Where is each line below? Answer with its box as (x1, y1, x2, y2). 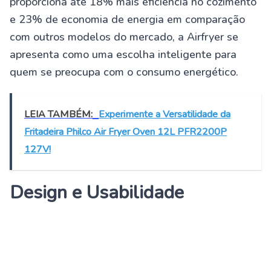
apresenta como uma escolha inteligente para (10, 47, 237, 62)
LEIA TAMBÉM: (24, 108, 93, 122)
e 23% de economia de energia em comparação (10, 12, 245, 27)
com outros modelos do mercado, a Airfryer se (10, 30, 238, 45)
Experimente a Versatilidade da (99, 108, 230, 122)
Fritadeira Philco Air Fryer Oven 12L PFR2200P (24, 125, 227, 139)
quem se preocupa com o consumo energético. (10, 65, 238, 80)
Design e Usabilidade (10, 180, 184, 206)
